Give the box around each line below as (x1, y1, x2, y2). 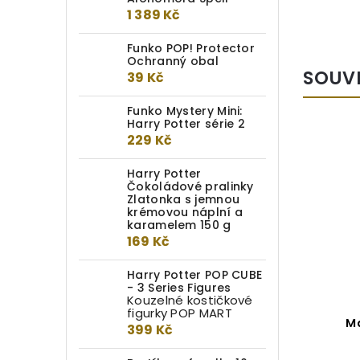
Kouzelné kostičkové (127, 292, 253, 309)
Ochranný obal (127, 53, 219, 69)
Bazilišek (143, 332, 204, 349)
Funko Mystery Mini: (127, 103, 243, 119)
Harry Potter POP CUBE (127, 267, 263, 283)
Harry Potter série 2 (127, 116, 246, 132)
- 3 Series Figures (127, 280, 231, 296)
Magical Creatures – (102, 315, 245, 332)
